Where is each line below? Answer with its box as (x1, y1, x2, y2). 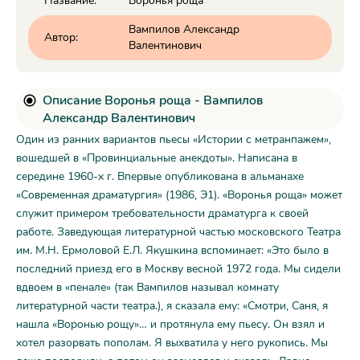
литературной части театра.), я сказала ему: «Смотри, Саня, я (16, 297, 328, 313)
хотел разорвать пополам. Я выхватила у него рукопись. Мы (16, 334, 328, 350)
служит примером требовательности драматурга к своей (16, 205, 309, 221)
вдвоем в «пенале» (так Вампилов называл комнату (16, 279, 279, 295)
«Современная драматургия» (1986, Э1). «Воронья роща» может (16, 186, 342, 202)
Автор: (44, 29, 78, 45)
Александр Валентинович (43, 108, 195, 127)
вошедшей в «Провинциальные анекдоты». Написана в (16, 149, 297, 166)
